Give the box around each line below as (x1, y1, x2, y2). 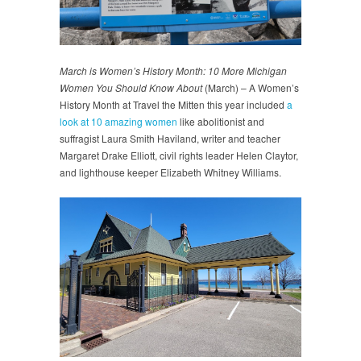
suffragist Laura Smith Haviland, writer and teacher (60, 131, 280, 145)
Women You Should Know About (60, 80, 205, 94)
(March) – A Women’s (205, 80, 299, 94)
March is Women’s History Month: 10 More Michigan (60, 63, 287, 77)
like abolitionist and (177, 114, 264, 128)
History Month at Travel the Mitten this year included (60, 97, 287, 111)
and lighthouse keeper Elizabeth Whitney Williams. (60, 164, 281, 179)
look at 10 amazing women (60, 114, 177, 128)
